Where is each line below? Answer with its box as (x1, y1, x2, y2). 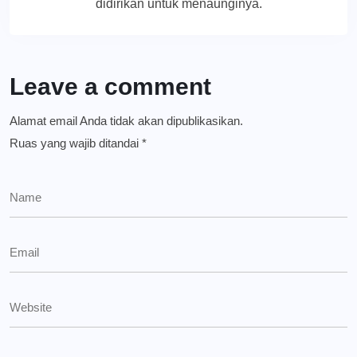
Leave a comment (10, 73, 211, 100)
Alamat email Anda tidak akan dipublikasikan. (10, 114, 243, 128)
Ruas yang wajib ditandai (10, 136, 142, 151)
